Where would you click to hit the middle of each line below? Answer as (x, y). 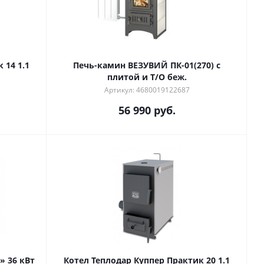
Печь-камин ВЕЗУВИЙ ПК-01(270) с (147, 65)
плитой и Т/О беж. (147, 77)
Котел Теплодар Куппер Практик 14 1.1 (24, 65)
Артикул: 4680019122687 (147, 90)
